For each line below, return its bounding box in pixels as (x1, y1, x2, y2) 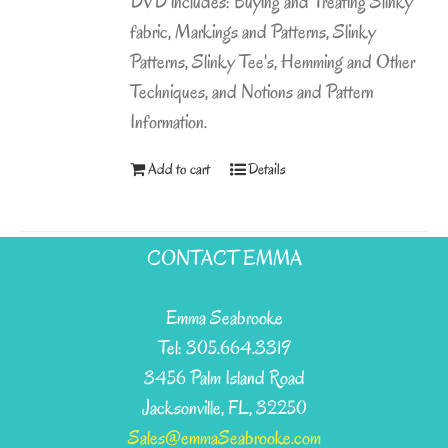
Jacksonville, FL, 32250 (141, 395, 307, 422)
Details (248, 159, 287, 180)
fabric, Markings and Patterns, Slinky (130, 19, 377, 46)
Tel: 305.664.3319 (158, 335, 290, 362)
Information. (130, 109, 208, 136)
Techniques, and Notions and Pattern (130, 79, 375, 106)
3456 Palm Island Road (143, 365, 305, 392)
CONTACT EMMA (146, 244, 302, 273)
